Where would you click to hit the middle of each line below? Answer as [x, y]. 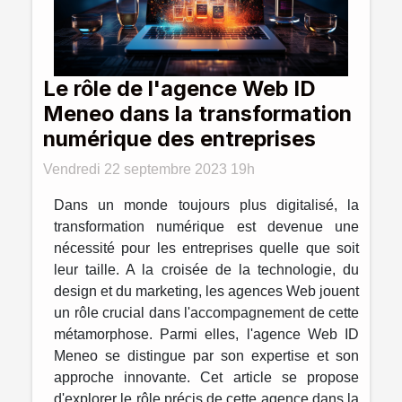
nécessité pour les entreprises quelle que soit [206, 249]
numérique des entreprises [179, 139]
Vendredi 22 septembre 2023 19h [149, 170]
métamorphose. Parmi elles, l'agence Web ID [206, 335]
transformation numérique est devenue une [206, 227]
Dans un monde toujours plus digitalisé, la [206, 205]
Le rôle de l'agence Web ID [179, 89]
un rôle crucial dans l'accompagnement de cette [206, 313]
